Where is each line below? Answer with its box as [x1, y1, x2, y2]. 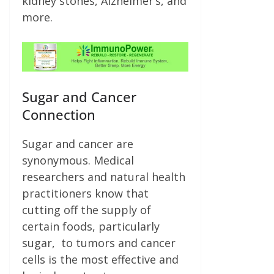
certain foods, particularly [22, 218, 160, 234]
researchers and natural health [22, 169, 185, 184]
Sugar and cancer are [22, 136, 133, 151]
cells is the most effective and [22, 251, 179, 267]
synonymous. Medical [22, 152, 134, 168]
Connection [22, 105, 95, 124]
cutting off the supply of [22, 202, 151, 217]
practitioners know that [22, 185, 149, 201]
